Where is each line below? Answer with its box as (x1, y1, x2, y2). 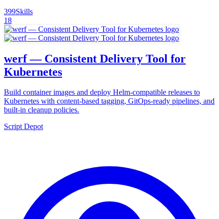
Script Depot (4, 122, 43, 131)
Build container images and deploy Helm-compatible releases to (4, 88, 200, 97)
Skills (16, 7, 33, 16)
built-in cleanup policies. (4, 106, 79, 114)
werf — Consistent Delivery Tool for (4, 52, 186, 65)
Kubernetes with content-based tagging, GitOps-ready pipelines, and (4, 97, 215, 106)
